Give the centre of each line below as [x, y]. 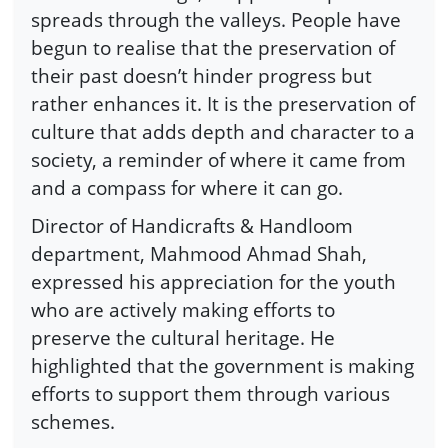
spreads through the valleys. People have [216, 20]
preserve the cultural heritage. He [183, 337]
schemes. [73, 421]
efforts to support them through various [210, 393]
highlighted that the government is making [222, 365]
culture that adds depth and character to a [223, 132]
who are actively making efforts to [183, 309]
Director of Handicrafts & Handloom [192, 225]
